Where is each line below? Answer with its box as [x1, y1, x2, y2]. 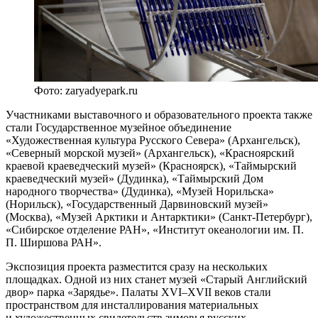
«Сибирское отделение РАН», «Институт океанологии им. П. [6, 223, 304, 236]
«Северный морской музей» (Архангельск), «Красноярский [6, 146, 295, 159]
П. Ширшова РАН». [6, 236, 102, 248]
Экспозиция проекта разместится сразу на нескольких [6, 260, 268, 273]
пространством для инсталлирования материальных [6, 298, 258, 311]
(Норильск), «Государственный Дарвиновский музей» [6, 197, 268, 210]
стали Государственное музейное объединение [6, 121, 231, 133]
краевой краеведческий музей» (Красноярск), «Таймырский [6, 159, 297, 172]
